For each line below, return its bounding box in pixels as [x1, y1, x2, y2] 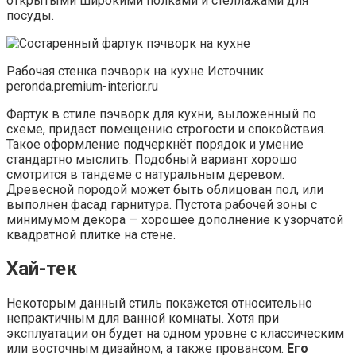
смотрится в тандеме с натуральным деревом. [6, 166, 284, 182]
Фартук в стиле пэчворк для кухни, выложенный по [6, 106, 316, 122]
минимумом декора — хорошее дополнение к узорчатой [6, 211, 343, 227]
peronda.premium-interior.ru [6, 78, 158, 94]
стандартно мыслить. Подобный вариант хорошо [6, 151, 297, 167]
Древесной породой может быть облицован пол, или [6, 181, 323, 197]
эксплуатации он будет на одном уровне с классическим [6, 326, 344, 342]
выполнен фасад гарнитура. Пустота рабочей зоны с [6, 196, 317, 212]
